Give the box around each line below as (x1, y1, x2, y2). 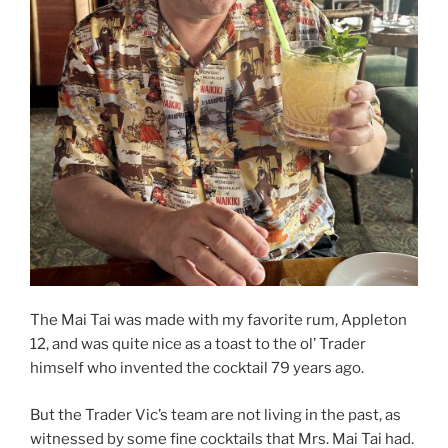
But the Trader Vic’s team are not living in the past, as (30, 405, 401, 424)
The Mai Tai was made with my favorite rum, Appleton (30, 311, 407, 330)
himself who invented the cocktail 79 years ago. (30, 359, 364, 378)
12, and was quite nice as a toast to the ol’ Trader (30, 335, 366, 354)
